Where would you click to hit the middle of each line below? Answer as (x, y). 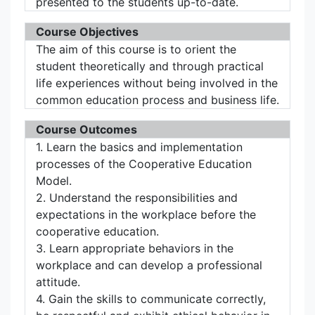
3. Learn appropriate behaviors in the (135, 248)
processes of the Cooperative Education (144, 164)
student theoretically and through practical (150, 66)
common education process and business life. (157, 100)
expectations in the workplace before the (146, 214)
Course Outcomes (86, 129)
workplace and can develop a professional (149, 265)
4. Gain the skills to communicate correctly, (151, 299)
